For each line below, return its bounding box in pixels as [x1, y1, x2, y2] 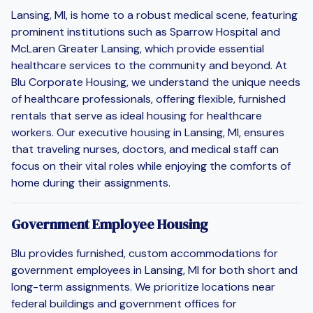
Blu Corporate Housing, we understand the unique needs [11, 74, 300, 89]
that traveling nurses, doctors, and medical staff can [11, 141, 279, 156]
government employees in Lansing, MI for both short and [11, 262, 298, 277]
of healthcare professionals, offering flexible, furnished [11, 91, 286, 106]
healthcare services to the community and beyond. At [11, 57, 287, 73]
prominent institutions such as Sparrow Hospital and [11, 24, 280, 39]
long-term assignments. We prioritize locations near [11, 279, 275, 294]
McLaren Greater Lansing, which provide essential [11, 41, 264, 56]
